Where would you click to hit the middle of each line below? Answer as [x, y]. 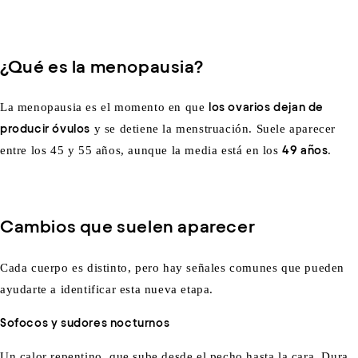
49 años [305, 151]
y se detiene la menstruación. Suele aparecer [213, 129]
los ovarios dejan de [266, 107]
